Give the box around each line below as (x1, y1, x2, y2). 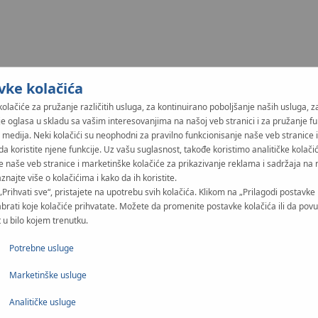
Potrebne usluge (9, 241, 74, 254)
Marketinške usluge (9, 268, 87, 281)
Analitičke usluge (9, 295, 76, 308)
